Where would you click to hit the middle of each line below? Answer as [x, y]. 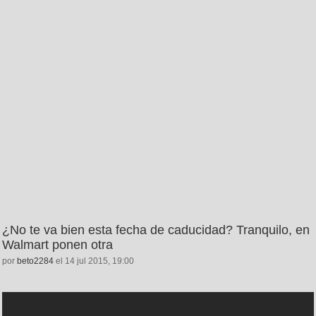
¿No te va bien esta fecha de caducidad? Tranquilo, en [156, 230]
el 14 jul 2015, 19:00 [94, 261]
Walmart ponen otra [57, 244]
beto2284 [35, 261]
